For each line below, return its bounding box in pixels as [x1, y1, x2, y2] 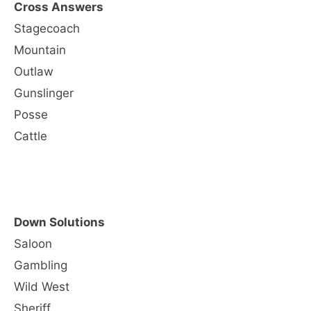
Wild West [14, 279, 69, 294]
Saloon [14, 236, 52, 251]
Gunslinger [14, 86, 74, 100]
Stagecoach [14, 22, 80, 35]
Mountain [14, 43, 66, 57]
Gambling [14, 258, 67, 272]
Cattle [14, 129, 47, 143]
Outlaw [14, 65, 53, 78]
